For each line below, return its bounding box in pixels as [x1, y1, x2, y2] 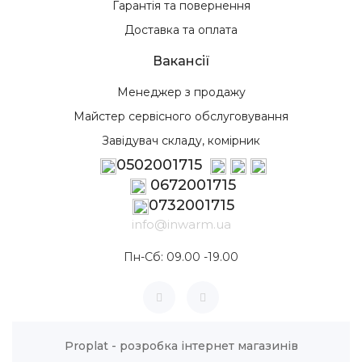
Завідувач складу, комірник [102, 133, 260, 149]
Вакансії [152, 53, 210, 69]
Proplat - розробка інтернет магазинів [64, 339, 298, 354]
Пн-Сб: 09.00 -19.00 [124, 250, 238, 265]
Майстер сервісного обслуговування [74, 109, 288, 124]
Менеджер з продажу [116, 85, 246, 100]
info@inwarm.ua [131, 217, 231, 233]
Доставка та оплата [124, 23, 238, 38]
